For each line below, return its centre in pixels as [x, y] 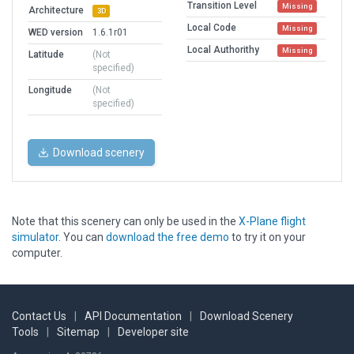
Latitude [46, 55]
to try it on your [267, 237]
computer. [37, 253]
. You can [82, 237]
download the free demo [168, 237]
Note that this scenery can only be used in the [125, 222]
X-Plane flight [272, 222]
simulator [35, 237]
